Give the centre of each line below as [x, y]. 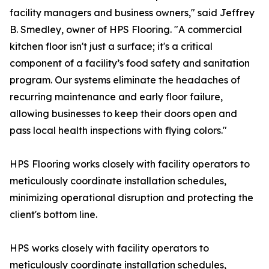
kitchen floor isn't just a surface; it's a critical [111, 47]
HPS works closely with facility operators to [109, 248]
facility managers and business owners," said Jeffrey [132, 13]
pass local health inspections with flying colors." [118, 131]
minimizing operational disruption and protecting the [131, 198]
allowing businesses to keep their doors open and [123, 114]
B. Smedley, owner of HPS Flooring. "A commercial [126, 30]
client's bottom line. [53, 215]
